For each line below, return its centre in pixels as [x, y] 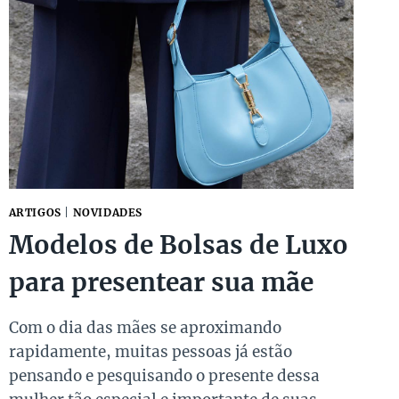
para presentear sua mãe [161, 283]
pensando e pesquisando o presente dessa [164, 376]
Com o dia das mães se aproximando [145, 328]
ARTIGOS [35, 213]
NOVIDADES [107, 213]
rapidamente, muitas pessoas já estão [150, 352]
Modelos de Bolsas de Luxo [178, 245]
